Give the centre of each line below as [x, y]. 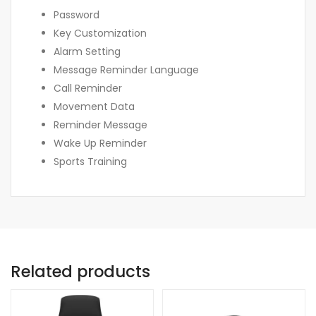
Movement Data [94, 107]
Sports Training [90, 162]
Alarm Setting [87, 52]
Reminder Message [101, 125]
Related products [80, 272]
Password [77, 15]
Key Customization [100, 34]
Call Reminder [88, 89]
